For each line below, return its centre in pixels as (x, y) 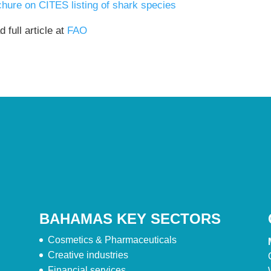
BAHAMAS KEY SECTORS (130, 219)
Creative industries (88, 255)
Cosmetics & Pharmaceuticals (112, 240)
